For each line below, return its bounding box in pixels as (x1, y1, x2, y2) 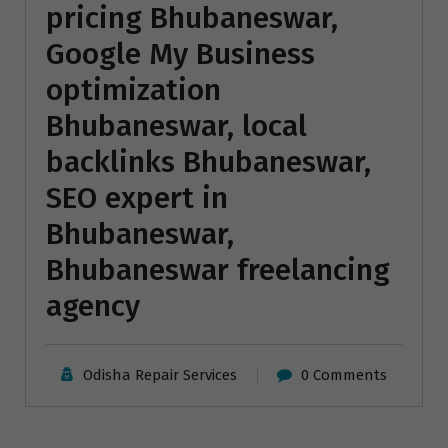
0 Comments (301, 365, 388, 384)
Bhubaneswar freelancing (46, 251, 390, 288)
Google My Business (46, 35, 315, 72)
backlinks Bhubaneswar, (46, 143, 371, 180)
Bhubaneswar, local (46, 107, 307, 144)
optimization (46, 71, 221, 108)
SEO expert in (46, 179, 228, 216)
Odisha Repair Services (82, 365, 237, 384)
